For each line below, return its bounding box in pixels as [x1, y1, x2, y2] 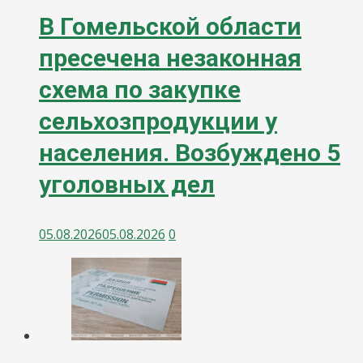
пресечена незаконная [39, 44, 301, 73]
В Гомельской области [39, 12, 301, 41]
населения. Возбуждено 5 [39, 139, 340, 168]
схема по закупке [39, 75, 241, 105]
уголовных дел [39, 170, 215, 199]
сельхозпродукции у [39, 107, 277, 136]
